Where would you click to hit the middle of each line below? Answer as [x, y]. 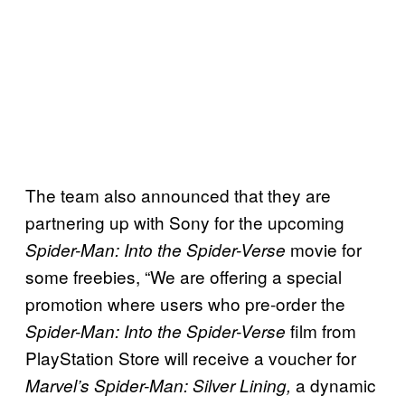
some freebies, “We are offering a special [184, 276]
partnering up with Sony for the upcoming [185, 221]
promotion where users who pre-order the [185, 303]
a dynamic [334, 384]
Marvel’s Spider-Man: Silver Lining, [158, 385]
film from [321, 330]
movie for [326, 249]
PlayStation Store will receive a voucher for [191, 357]
